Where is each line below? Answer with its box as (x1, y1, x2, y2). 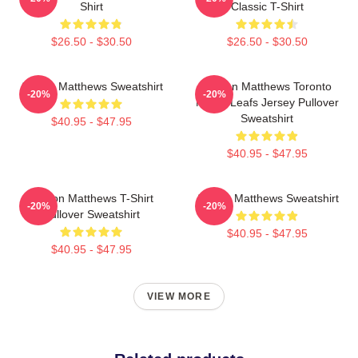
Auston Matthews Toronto (202, 79, 332, 93)
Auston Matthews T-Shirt (29, 191, 153, 205)
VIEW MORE (147, 290, 211, 302)
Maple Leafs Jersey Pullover (195, 95, 339, 109)
